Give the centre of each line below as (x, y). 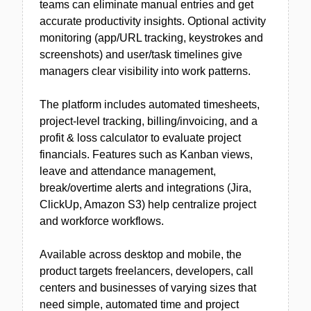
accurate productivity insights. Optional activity (153, 21)
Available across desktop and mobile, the (141, 254)
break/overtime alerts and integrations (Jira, (145, 188)
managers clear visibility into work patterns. (145, 71)
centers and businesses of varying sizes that (148, 288)
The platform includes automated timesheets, (150, 104)
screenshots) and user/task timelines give (141, 54)
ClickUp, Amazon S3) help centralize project (148, 204)
